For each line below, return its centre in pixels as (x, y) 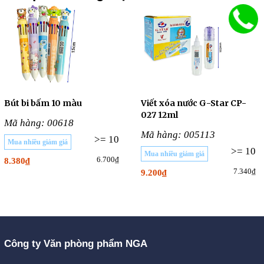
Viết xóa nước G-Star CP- (194, 103)
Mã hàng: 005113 (178, 135)
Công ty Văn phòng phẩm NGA (76, 244)
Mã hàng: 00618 (39, 123)
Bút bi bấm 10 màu (43, 103)
